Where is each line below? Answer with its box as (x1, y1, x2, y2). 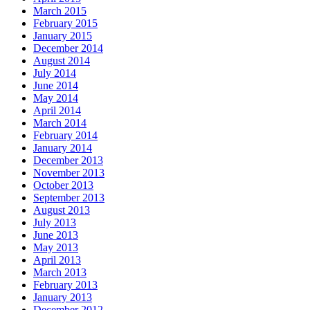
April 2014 (33, 104, 81, 117)
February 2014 (33, 129, 98, 142)
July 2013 (33, 217, 76, 229)
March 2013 (33, 266, 86, 279)
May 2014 (33, 92, 78, 104)
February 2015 (33, 17, 98, 30)
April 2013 (33, 254, 81, 266)
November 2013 (33, 167, 104, 179)
